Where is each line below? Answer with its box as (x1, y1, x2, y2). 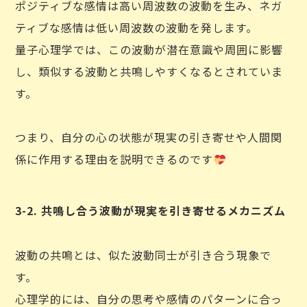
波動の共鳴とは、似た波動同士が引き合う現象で (15, 247, 272, 263)
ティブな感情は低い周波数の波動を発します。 (15, 19, 258, 36)
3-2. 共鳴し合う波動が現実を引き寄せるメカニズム (15, 202, 286, 219)
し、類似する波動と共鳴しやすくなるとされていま (15, 63, 284, 79)
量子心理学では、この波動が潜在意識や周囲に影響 (15, 41, 284, 58)
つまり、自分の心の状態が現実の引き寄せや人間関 (15, 129, 283, 145)
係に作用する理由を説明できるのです (15, 151, 214, 167)
